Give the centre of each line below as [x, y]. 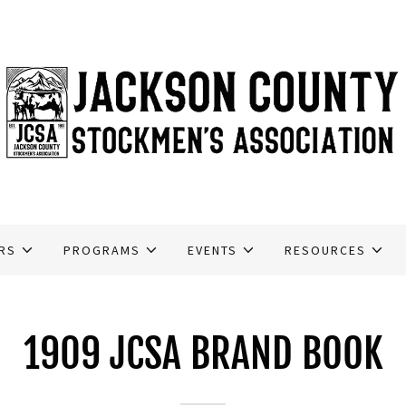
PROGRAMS [101, 250]
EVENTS [213, 250]
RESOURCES [326, 250]
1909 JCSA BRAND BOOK [203, 354]
